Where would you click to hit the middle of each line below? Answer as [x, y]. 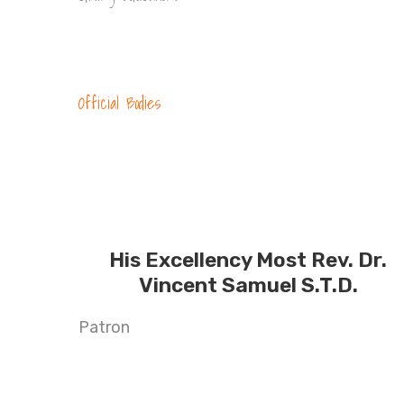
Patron [104, 327]
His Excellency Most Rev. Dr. [248, 260]
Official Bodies [119, 103]
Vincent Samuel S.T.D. [248, 285]
